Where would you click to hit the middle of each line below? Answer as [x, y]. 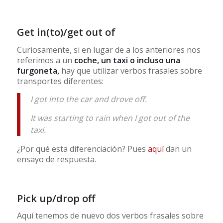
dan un [177, 149]
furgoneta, [38, 70]
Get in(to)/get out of [66, 32]
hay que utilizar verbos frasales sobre [130, 70]
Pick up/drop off [56, 198]
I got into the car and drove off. [88, 99]
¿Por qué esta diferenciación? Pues [82, 149]
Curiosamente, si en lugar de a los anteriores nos [109, 50]
